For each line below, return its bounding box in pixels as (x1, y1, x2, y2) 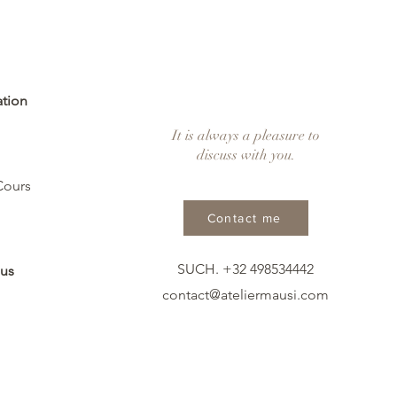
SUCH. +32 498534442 (177, 261, 315, 278)
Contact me (206, 211, 282, 226)
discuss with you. (196, 146, 295, 165)
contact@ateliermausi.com (162, 286, 330, 304)
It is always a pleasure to (171, 127, 320, 145)
